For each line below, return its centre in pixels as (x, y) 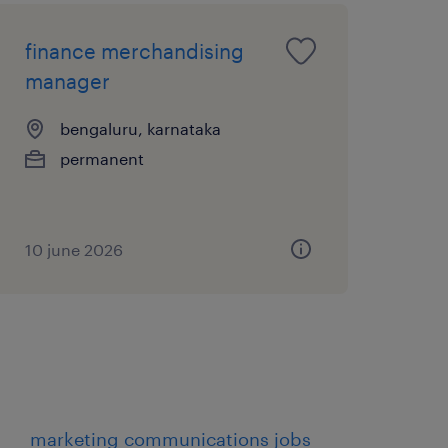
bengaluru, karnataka (140, 128)
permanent (101, 158)
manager (67, 80)
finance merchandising (134, 50)
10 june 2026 (73, 249)
